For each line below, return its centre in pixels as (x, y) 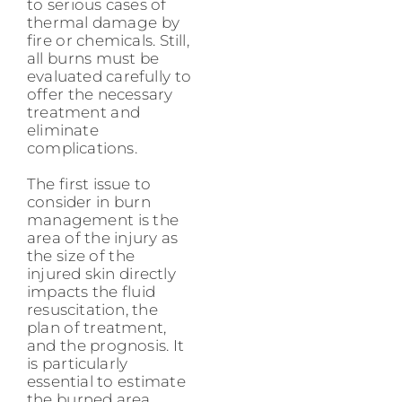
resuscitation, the (92, 309)
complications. (82, 148)
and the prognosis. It (106, 345)
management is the (103, 219)
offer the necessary (100, 94)
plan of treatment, (97, 327)
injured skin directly (101, 273)
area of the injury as (103, 237)
